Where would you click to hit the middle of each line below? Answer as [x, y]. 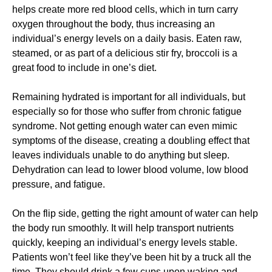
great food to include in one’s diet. [84, 67]
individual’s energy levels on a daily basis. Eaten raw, [127, 38]
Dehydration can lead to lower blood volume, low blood [130, 169]
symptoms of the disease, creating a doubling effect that [131, 140]
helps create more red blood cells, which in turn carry [125, 9]
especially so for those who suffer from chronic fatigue [127, 111]
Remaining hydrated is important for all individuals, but [129, 97]
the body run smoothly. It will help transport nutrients [123, 228]
